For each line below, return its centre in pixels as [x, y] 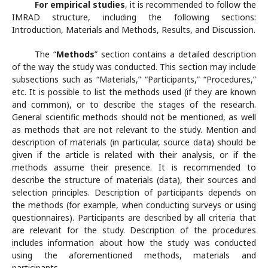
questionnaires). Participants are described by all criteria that [134, 217]
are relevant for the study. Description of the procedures [134, 230]
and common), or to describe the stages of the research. [134, 104]
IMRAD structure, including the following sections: [134, 17]
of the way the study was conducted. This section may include [134, 67]
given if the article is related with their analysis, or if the [134, 155]
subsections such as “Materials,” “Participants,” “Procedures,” [134, 79]
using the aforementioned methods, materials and [134, 255]
